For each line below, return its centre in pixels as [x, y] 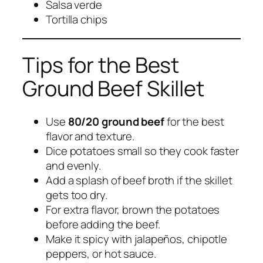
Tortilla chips [77, 20]
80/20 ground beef [116, 121]
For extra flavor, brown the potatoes [133, 209]
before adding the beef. [103, 224]
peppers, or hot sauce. [101, 253]
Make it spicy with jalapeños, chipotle [137, 239]
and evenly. [73, 165]
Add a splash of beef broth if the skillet [139, 180]
